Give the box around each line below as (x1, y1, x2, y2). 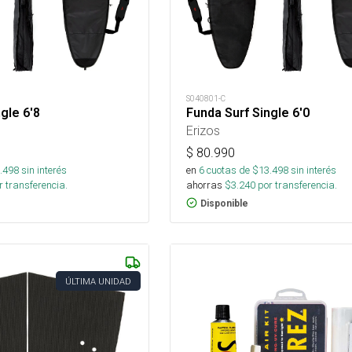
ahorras (185, 178, 222, 192)
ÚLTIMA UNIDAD (64, 275, 131, 287)
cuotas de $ (203, 163, 258, 177)
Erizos (185, 122, 220, 138)
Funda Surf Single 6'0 (185, 104, 310, 120)
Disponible (200, 197, 248, 209)
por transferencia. (255, 178, 337, 192)
